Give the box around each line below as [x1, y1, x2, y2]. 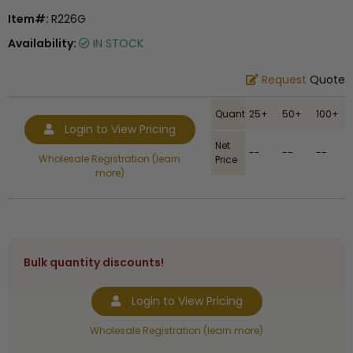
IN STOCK [90, 35, 143, 52]
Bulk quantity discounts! [24, 255, 164, 271]
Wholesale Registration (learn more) [90, 324, 263, 338]
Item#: [8, 11, 51, 28]
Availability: [8, 35, 79, 52]
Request [262, 72, 307, 88]
